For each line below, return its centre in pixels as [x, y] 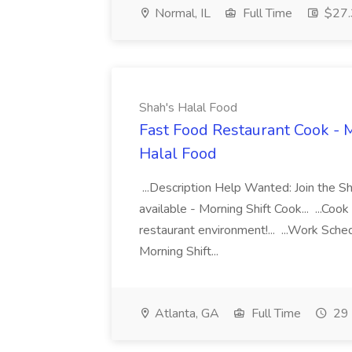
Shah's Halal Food [188, 108]
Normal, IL [181, 13]
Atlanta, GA [185, 313]
